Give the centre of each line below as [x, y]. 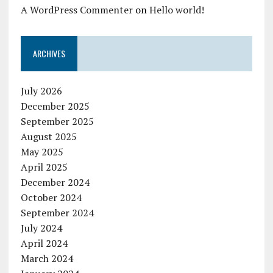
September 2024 [57, 213]
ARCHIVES [49, 54]
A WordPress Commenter [76, 10]
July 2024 [41, 228]
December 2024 [55, 183]
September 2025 [57, 122]
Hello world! [176, 10]
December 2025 [55, 106]
